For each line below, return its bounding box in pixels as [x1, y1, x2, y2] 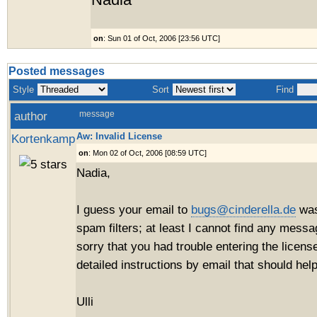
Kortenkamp [11, 132, 75, 146]
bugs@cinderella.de [191, 202, 296, 217]
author [14, 109, 47, 123]
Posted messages [8, 65, 105, 77]
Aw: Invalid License [76, 131, 162, 142]
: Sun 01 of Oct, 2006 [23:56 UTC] [103, 34, 220, 42]
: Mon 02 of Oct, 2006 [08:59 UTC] [88, 149, 207, 157]
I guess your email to [76, 202, 191, 217]
